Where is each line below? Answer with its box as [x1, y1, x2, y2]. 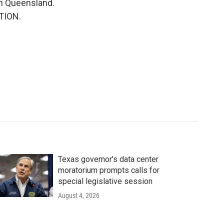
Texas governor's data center [57, 154, 158, 164]
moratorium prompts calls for [57, 165, 159, 175]
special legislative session [57, 176, 152, 186]
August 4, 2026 [57, 191, 99, 199]
